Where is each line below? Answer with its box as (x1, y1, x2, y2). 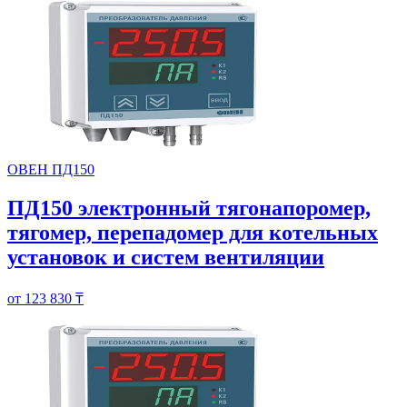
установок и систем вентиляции (7, 245, 324, 270)
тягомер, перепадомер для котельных (7, 221, 378, 245)
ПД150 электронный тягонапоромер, (7, 196, 371, 221)
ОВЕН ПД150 (7, 162, 94, 178)
